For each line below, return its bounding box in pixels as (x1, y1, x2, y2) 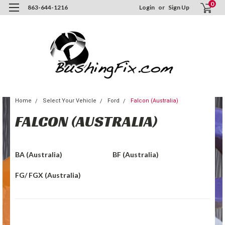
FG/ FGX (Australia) (15, 170, 81, 179)
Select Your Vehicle (43, 97, 96, 104)
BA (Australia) (15, 150, 62, 159)
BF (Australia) (113, 150, 159, 159)
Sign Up (168, 4, 190, 11)
